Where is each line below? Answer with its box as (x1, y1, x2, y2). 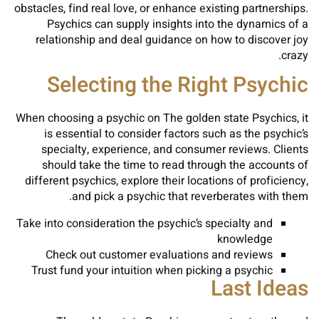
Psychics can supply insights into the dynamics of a (47, 16, 308, 33)
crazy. (281, 47, 308, 64)
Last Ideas (211, 273, 308, 305)
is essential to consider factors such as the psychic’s (44, 125, 308, 142)
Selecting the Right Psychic (47, 70, 308, 101)
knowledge (217, 231, 273, 248)
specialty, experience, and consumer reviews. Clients (41, 141, 308, 158)
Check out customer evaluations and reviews (46, 246, 273, 263)
